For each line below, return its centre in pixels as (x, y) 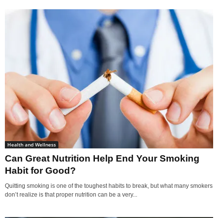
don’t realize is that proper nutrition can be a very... (71, 194)
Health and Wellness (32, 144)
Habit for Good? (40, 170)
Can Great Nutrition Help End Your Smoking (102, 158)
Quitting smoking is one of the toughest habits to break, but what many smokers (109, 186)
